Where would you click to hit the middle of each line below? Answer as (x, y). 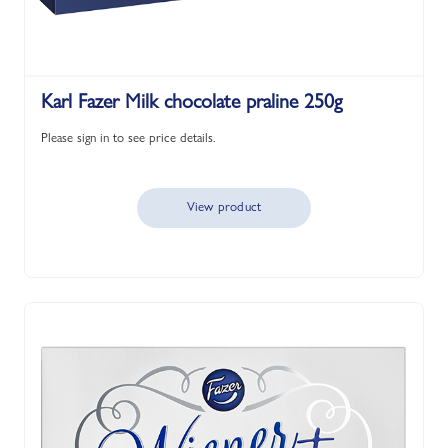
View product (224, 206)
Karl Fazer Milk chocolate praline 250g (191, 101)
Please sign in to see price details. (128, 137)
